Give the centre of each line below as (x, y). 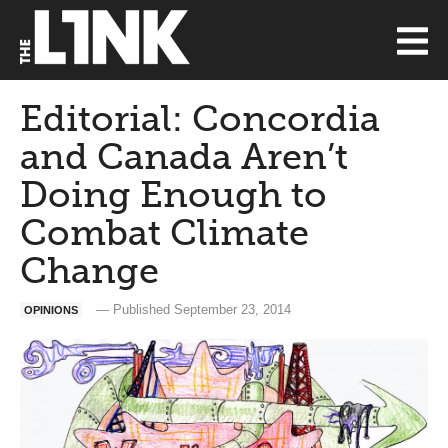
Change (89, 270)
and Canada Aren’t (184, 156)
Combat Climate (164, 232)
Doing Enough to (173, 194)
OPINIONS (51, 310)
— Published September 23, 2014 (191, 309)
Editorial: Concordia (200, 118)
